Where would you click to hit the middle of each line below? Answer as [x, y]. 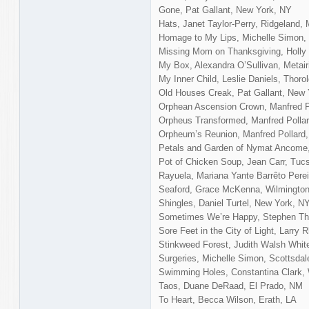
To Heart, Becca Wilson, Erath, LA [227, 299]
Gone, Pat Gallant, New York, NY [225, 10]
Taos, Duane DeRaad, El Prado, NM [230, 286]
